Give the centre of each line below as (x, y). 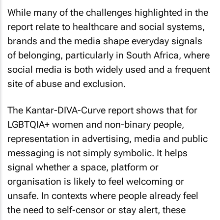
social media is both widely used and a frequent (109, 69)
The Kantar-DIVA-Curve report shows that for (102, 110)
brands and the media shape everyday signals (105, 41)
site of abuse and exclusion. (67, 83)
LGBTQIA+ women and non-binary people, (96, 125)
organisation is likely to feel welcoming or (96, 182)
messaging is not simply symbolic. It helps (97, 153)
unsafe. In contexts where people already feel (103, 196)
